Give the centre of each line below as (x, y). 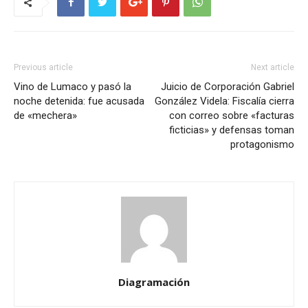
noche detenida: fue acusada (79, 101)
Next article (273, 67)
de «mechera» (45, 115)
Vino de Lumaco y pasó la (73, 86)
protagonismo (262, 144)
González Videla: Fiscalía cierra (224, 101)
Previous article (43, 67)
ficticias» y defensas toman (232, 130)
